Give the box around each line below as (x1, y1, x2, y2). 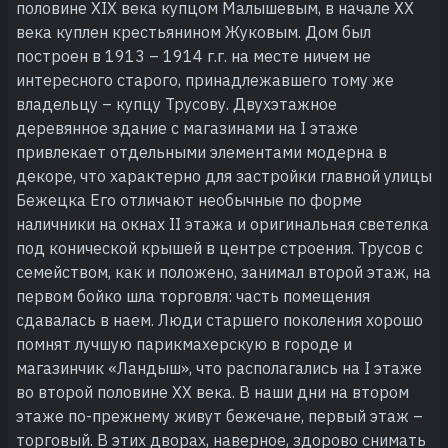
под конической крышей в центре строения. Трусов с (16, 237, 423, 258)
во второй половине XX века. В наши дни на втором (16, 381, 409, 402)
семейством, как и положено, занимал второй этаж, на (16, 261, 431, 282)
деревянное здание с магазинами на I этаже (16, 117, 358, 138)
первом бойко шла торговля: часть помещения (16, 285, 370, 306)
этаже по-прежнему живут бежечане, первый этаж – (16, 405, 423, 426)
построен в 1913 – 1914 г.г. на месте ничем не (16, 45, 371, 66)
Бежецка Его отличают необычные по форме (16, 189, 362, 210)
